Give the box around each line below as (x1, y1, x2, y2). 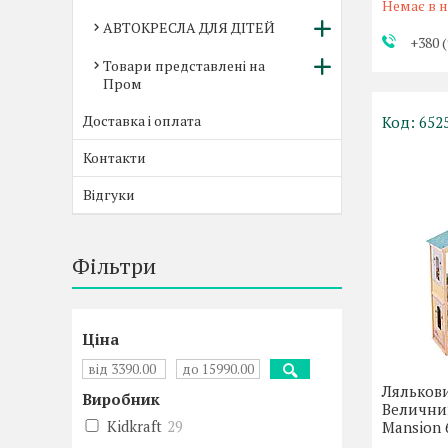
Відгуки (83, 185, 135, 204)
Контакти (83, 148, 146, 167)
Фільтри (72, 251, 156, 280)
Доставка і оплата (83, 111, 201, 130)
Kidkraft (107, 416, 162, 436)
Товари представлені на (103, 56, 265, 75)
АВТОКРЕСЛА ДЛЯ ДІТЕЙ (103, 18, 275, 37)
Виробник (82, 389, 160, 409)
